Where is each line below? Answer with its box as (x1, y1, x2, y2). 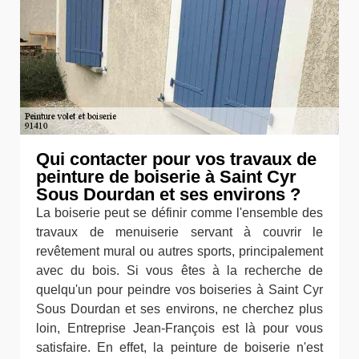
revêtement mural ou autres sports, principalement (36, 244, 323, 258)
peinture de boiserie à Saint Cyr (36, 167, 296, 187)
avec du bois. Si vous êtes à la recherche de (36, 264, 323, 277)
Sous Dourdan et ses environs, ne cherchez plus (36, 302, 323, 316)
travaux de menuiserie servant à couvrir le (36, 225, 323, 239)
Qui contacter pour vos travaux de (36, 149, 317, 169)
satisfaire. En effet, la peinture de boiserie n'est (36, 341, 323, 354)
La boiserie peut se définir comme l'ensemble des (36, 206, 323, 220)
